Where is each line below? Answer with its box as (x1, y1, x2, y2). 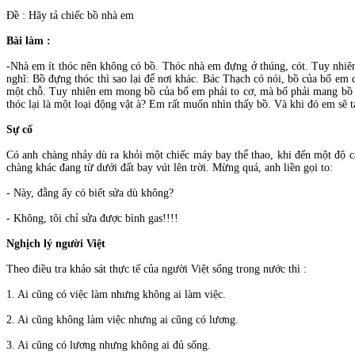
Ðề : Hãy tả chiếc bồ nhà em (6, 10, 134, 22)
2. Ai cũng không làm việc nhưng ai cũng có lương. (6, 314, 239, 326)
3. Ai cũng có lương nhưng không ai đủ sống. (6, 339, 211, 352)
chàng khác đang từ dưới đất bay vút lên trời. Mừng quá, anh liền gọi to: (6, 162, 333, 174)
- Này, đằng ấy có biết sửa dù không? (6, 187, 174, 200)
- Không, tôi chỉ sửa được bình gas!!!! (6, 212, 178, 225)
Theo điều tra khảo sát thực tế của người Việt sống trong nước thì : (6, 263, 307, 276)
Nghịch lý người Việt (6, 238, 105, 250)
